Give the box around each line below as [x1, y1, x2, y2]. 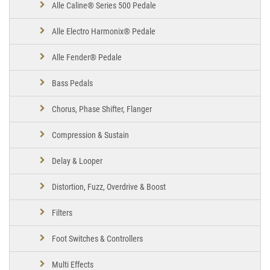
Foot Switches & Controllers [52, 233, 143, 243]
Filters [52, 207, 72, 218]
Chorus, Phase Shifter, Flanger [52, 104, 152, 114]
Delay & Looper [52, 155, 102, 166]
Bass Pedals [52, 78, 93, 88]
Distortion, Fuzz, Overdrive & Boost [52, 181, 166, 192]
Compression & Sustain [52, 130, 129, 140]
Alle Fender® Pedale [52, 52, 122, 62]
